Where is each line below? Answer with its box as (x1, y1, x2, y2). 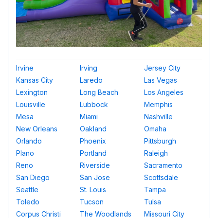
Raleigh (144, 149, 168, 157)
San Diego (16, 173, 50, 182)
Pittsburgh (144, 137, 176, 145)
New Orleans (16, 125, 57, 133)
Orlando (16, 137, 42, 145)
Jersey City (144, 64, 181, 72)
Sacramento (144, 161, 182, 169)
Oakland (80, 125, 107, 133)
